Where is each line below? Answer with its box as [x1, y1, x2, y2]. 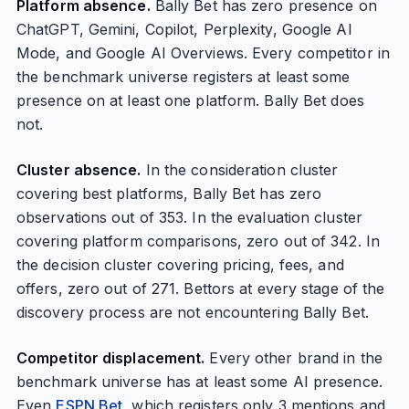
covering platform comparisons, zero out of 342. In [16, 232, 380, 250]
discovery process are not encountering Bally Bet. [16, 303, 369, 321]
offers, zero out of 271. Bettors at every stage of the [16, 279, 385, 298]
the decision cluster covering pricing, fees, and [16, 256, 344, 274]
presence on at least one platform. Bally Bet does [16, 91, 364, 110]
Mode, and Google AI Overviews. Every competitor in [16, 44, 390, 62]
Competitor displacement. [16, 349, 205, 367]
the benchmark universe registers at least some [16, 68, 351, 86]
